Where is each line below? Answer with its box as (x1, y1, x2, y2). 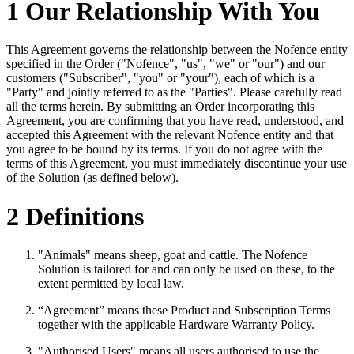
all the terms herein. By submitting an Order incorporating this (6, 100, 314, 114)
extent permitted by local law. (38, 277, 187, 291)
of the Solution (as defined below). (6, 171, 179, 185)
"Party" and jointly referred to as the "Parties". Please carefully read (6, 85, 342, 100)
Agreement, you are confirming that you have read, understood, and (6, 114, 344, 128)
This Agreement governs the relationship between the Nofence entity (6, 43, 348, 57)
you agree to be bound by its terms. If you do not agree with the (6, 142, 322, 156)
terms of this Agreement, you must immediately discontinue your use (6, 156, 347, 171)
